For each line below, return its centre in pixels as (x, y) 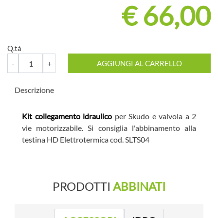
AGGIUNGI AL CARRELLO (140, 64)
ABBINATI (139, 186)
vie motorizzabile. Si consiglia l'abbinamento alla (109, 127)
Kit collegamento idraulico (67, 116)
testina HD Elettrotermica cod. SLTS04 (86, 139)
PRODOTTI (83, 186)
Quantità (21, 59)
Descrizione (34, 90)
